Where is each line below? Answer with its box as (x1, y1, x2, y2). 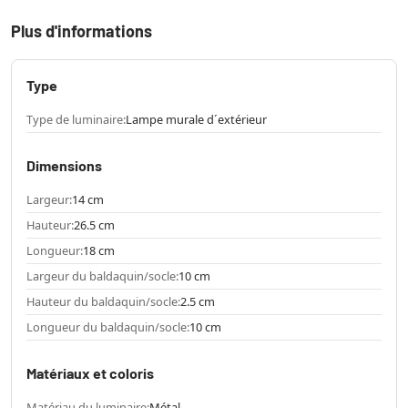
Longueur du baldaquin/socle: (26, 319, 189, 336)
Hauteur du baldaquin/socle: (26, 293, 180, 311)
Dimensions (26, 157, 102, 175)
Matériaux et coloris (26, 364, 154, 382)
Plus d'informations (11, 21, 152, 42)
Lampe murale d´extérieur (126, 111, 267, 128)
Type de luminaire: (26, 111, 126, 128)
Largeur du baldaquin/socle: (26, 268, 178, 285)
